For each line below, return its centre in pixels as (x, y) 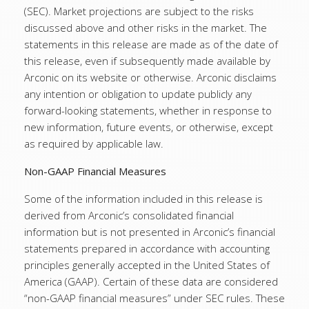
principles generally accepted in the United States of (147, 265)
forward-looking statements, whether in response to (148, 110)
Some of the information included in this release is (143, 199)
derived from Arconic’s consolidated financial (129, 215)
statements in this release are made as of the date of (151, 44)
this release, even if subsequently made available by (147, 61)
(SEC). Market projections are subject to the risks (139, 11)
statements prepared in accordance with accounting (147, 248)
